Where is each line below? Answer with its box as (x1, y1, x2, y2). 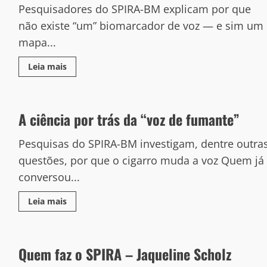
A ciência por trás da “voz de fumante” (18, 108, 240, 130)
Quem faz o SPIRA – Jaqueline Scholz (18, 243, 231, 265)
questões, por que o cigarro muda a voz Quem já (18, 153, 264, 167)
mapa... (18, 35, 56, 49)
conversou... (18, 170, 80, 184)
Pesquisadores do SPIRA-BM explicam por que (18, 2, 251, 16)
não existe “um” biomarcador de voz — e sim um (18, 18, 263, 33)
